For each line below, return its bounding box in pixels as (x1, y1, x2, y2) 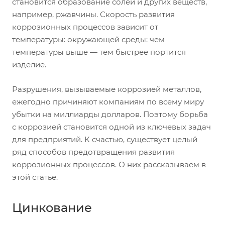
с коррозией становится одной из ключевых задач (12, 122, 211, 132)
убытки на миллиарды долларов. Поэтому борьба (12, 109, 208, 119)
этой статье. (12, 172, 58, 182)
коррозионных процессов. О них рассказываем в (12, 160, 206, 169)
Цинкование (12, 200, 92, 215)
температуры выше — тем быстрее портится (12, 47, 186, 57)
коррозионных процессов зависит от (12, 22, 158, 32)
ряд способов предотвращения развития (12, 147, 175, 157)
